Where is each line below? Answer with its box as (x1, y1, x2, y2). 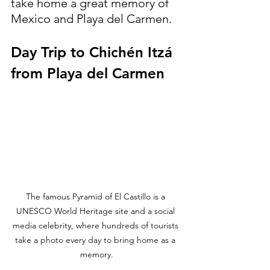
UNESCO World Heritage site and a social (16, 206, 177, 217)
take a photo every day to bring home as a (15, 234, 178, 246)
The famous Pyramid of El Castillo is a (25, 191, 168, 202)
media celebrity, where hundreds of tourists (12, 220, 181, 231)
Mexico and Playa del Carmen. (11, 11, 172, 26)
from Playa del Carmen (11, 64, 165, 82)
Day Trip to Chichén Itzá (11, 43, 177, 61)
